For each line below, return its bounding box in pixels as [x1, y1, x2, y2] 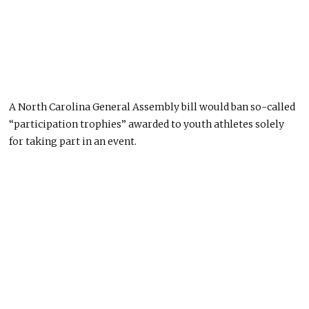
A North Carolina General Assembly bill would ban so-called [9, 100, 296, 113]
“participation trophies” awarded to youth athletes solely [9, 117, 285, 130]
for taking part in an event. [9, 134, 137, 148]
